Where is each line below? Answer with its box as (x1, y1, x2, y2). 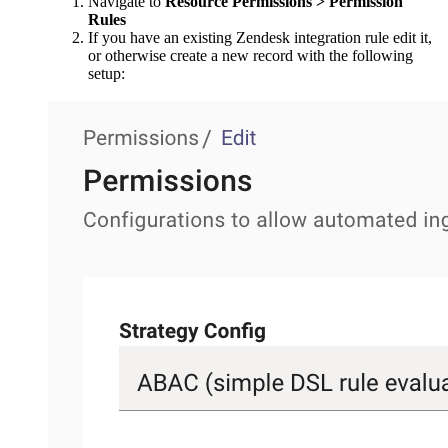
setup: (88, 64, 125, 82)
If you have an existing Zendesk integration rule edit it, (88, 28, 432, 46)
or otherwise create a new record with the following (88, 46, 413, 64)
